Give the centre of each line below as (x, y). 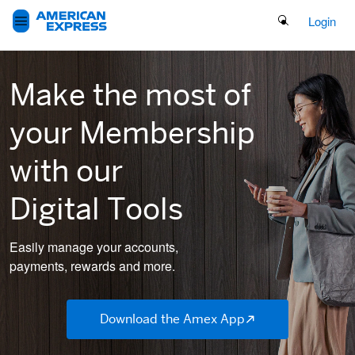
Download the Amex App (173, 319)
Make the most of (130, 95)
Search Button (313, 20)
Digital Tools (96, 209)
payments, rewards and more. (92, 266)
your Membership (132, 133)
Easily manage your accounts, (94, 247)
